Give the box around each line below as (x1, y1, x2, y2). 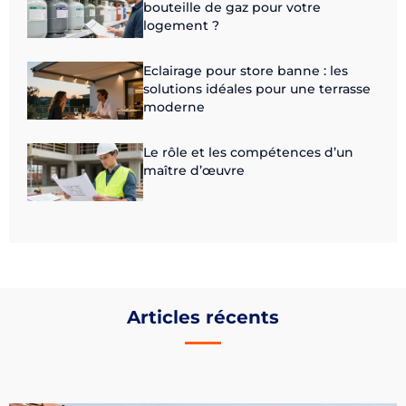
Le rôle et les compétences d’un (143, 144, 354, 161)
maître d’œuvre (143, 162, 246, 179)
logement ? (143, 17, 220, 34)
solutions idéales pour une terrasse (143, 81, 372, 98)
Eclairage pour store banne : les (143, 63, 349, 80)
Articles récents (127, 306, 279, 329)
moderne (143, 99, 206, 116)
